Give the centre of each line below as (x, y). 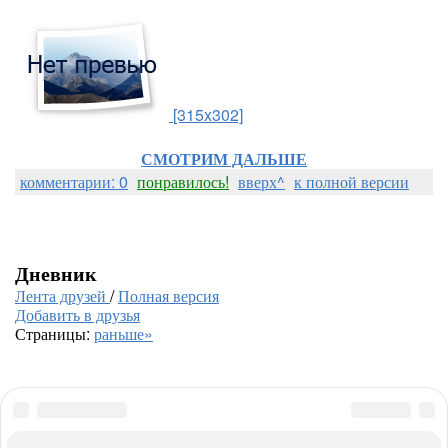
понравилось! (183, 181)
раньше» (123, 333)
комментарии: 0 (74, 181)
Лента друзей (62, 295)
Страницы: (54, 333)
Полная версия (168, 295)
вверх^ (261, 181)
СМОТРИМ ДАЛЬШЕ (224, 158)
